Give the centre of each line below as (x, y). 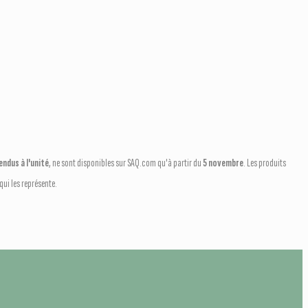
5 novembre (223, 163)
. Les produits (265, 163)
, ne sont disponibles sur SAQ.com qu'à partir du (126, 163)
